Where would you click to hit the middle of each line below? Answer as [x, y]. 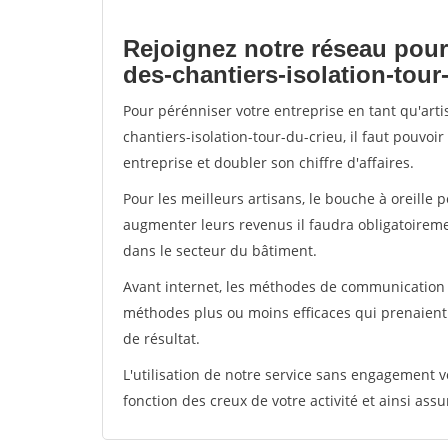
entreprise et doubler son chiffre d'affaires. [268, 162]
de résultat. [161, 338]
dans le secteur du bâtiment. [220, 250]
